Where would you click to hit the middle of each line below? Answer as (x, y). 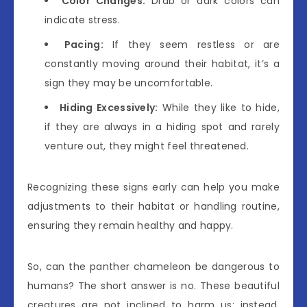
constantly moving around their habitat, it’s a (162, 63)
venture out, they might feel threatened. (147, 146)
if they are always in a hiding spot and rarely (162, 126)
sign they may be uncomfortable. (129, 83)
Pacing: (84, 44)
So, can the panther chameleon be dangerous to (153, 266)
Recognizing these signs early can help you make (153, 187)
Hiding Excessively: (109, 107)
